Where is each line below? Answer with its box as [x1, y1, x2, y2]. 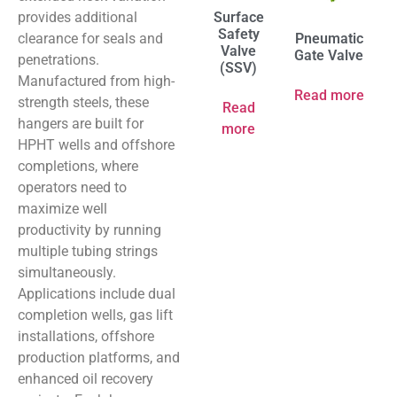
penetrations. [18, 51, 99, 68]
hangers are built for [18, 115, 144, 132]
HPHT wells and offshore [18, 136, 175, 153]
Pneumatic [294, 30, 363, 47]
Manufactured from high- [18, 73, 175, 90]
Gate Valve [294, 47, 363, 64]
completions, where [18, 158, 138, 175]
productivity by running [18, 222, 161, 238]
